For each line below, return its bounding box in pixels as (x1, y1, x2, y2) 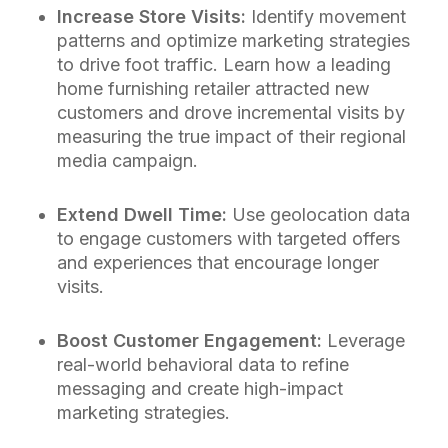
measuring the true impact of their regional (56, 126, 406, 147)
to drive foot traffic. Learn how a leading (56, 54, 391, 75)
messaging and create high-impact (56, 378, 343, 399)
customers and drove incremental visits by (56, 102, 405, 123)
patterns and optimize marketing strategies (56, 30, 410, 51)
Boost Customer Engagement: (56, 330, 322, 351)
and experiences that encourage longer (56, 252, 379, 273)
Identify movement (245, 6, 406, 27)
